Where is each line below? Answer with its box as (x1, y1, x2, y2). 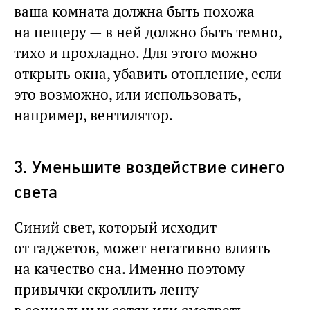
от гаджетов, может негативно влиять (14, 238, 271, 257)
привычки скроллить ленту (14, 280, 199, 299)
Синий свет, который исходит (14, 217, 217, 237)
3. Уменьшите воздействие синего (14, 155, 284, 176)
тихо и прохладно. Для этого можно (14, 43, 257, 62)
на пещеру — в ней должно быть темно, (14, 22, 282, 42)
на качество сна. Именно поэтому (14, 259, 245, 278)
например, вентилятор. (14, 105, 173, 125)
